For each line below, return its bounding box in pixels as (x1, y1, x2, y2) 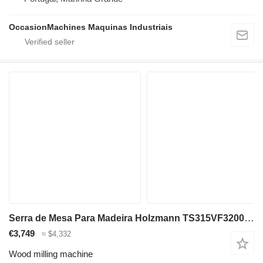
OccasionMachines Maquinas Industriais (9, 22, 173, 32)
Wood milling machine (9, 248, 93, 259)
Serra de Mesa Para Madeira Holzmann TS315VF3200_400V (244, 213, 254, 224)
